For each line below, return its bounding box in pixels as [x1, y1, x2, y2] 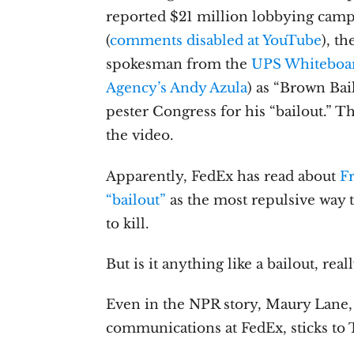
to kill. [106, 215, 150, 232]
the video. [106, 127, 175, 145]
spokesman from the [106, 56, 252, 73]
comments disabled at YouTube [110, 32, 322, 50]
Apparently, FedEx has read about [106, 168, 341, 185]
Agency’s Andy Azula [106, 80, 248, 97]
